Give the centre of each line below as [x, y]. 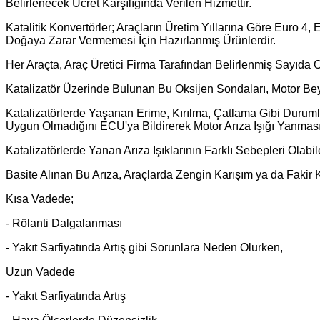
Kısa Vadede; [40, 199]
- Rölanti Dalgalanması [64, 223]
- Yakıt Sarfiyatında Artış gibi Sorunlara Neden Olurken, [144, 247]
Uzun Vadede [40, 271]
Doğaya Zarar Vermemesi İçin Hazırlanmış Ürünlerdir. [141, 40]
